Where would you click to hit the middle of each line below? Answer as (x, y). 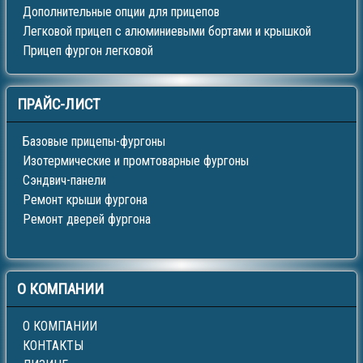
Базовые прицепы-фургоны (94, 142)
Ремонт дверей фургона (87, 220)
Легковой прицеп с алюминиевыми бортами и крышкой (167, 32)
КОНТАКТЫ (53, 346)
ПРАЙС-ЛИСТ (59, 105)
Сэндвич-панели (64, 181)
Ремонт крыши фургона (85, 200)
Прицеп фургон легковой (88, 51)
